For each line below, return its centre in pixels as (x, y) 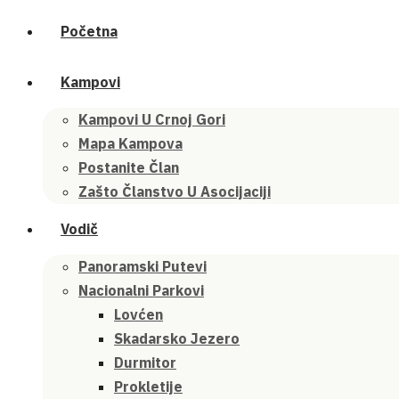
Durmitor (145, 362)
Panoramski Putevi (142, 266)
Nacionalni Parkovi (141, 290)
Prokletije (148, 387)
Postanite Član (129, 167)
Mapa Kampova (130, 143)
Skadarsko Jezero (177, 338)
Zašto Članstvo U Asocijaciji (175, 191)
